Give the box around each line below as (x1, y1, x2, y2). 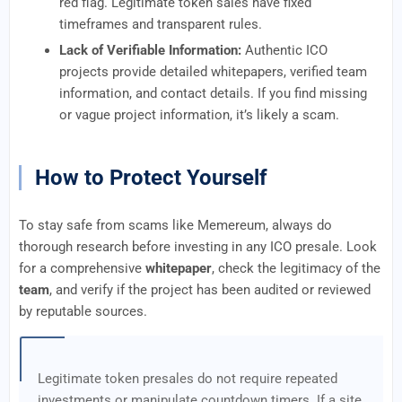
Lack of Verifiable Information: (59, 42, 241, 58)
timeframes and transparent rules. (59, 16, 262, 32)
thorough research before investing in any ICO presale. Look (19, 239, 377, 255)
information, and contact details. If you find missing (59, 85, 367, 101)
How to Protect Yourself (35, 165, 267, 190)
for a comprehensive (19, 260, 145, 276)
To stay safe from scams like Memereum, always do (19, 217, 332, 233)
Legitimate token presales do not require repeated (38, 371, 337, 387)
